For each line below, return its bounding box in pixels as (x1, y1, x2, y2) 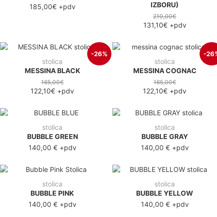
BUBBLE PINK (31, 188, 74, 197)
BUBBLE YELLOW (136, 188, 193, 197)
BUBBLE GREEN (27, 132, 78, 140)
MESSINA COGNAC (133, 66, 197, 75)
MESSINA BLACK (24, 66, 80, 75)
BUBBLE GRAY (141, 132, 188, 140)
